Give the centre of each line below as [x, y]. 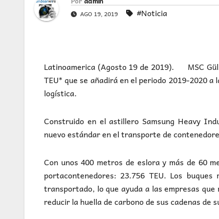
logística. [60, 93]
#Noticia [152, 13]
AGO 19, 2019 [99, 14]
